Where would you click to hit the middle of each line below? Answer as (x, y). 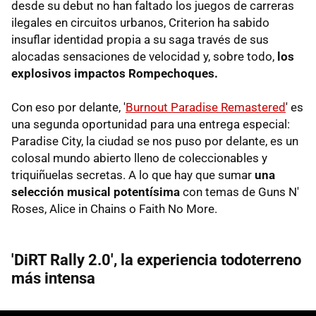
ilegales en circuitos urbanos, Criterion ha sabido (140, 22)
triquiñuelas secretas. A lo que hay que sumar (133, 175)
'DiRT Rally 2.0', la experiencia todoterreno (156, 260)
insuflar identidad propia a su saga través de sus (140, 39)
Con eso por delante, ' (68, 107)
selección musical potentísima (96, 192)
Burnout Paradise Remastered (206, 107)
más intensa (53, 278)
